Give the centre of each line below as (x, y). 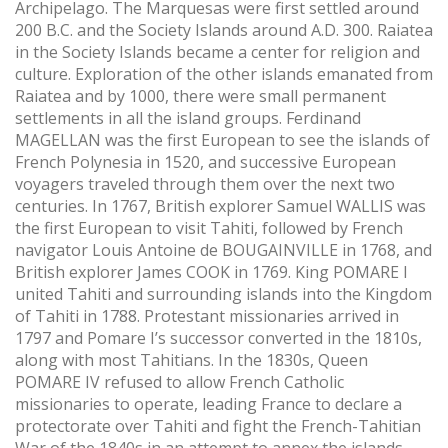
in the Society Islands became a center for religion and (217, 51)
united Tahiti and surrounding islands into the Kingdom (223, 293)
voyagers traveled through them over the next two (205, 183)
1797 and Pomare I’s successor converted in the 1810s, (218, 337)
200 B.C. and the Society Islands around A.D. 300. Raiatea (224, 29)
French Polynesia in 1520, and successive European (205, 161)
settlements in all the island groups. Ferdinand (188, 117)
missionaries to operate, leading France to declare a (208, 403)
